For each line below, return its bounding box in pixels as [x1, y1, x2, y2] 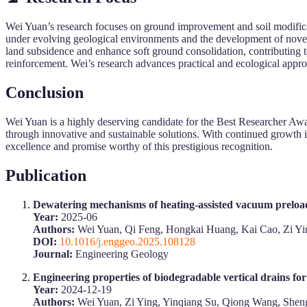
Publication [5, 166, 86, 184]
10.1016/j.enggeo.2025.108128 [60, 235, 195, 247]
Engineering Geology [73, 247, 169, 260]
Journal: [33, 247, 73, 260]
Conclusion [5, 83, 84, 101]
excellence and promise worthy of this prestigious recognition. [5, 140, 273, 152]
